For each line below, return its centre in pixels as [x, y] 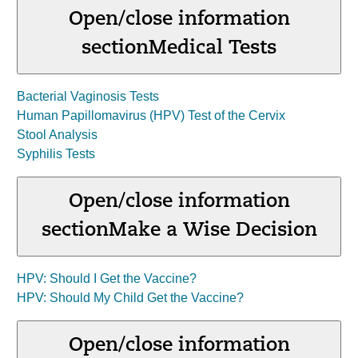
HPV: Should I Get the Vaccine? [107, 278]
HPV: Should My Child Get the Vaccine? [130, 298]
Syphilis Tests [56, 154]
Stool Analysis [57, 135]
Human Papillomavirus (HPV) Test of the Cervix [151, 115]
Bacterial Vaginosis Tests [88, 96]
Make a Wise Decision [213, 231]
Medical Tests [213, 49]
